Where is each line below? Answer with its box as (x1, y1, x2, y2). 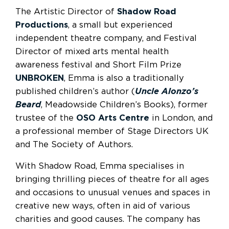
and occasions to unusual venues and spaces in (15, 189, 210, 197)
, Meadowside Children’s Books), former (41, 100, 208, 109)
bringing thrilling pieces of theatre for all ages (15, 175, 209, 184)
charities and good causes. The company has (15, 215, 200, 224)
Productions (15, 20, 68, 29)
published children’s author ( (15, 87, 135, 96)
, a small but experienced (68, 20, 172, 29)
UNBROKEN (15, 74, 64, 82)
